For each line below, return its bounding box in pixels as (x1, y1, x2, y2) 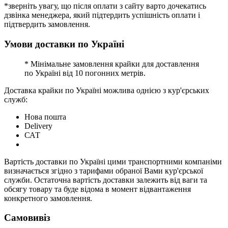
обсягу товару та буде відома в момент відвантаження (4, 184, 191, 193)
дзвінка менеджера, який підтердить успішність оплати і (4, 11, 200, 20)
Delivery (24, 121, 52, 130)
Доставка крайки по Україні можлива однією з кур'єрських (4, 85, 209, 95)
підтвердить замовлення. (4, 20, 90, 29)
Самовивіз (4, 212, 50, 223)
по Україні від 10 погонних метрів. (24, 68, 146, 77)
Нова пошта (24, 112, 66, 121)
